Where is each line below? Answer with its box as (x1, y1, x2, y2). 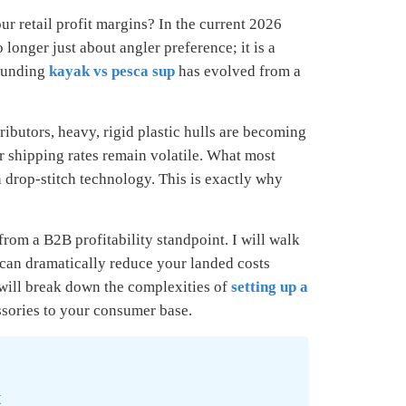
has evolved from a (175, 63, 302, 81)
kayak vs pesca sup (49, 63, 176, 81)
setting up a (231, 278, 309, 296)
